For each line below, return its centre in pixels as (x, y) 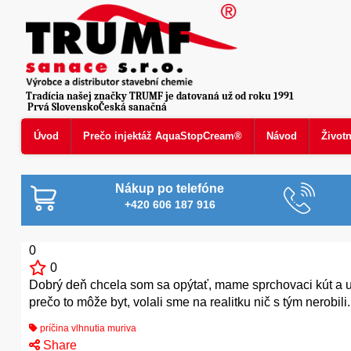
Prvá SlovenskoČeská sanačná (97, 107)
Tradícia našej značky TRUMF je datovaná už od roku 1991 (160, 96)
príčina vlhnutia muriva (87, 328)
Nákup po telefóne (170, 188)
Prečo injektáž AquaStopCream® (163, 136)
